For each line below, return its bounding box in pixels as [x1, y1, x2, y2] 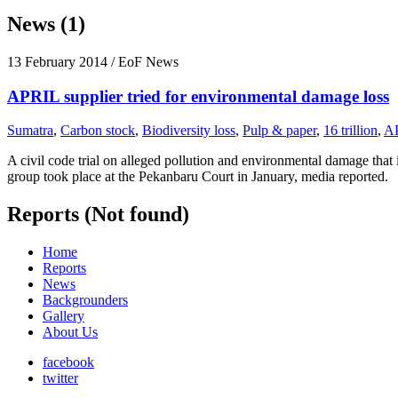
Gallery [43, 308, 84, 324]
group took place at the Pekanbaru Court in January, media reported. [7, 169, 388, 185]
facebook [43, 354, 94, 370]
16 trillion [323, 123, 378, 139]
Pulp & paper [243, 123, 316, 139]
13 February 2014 [7, 53, 107, 69]
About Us [43, 324, 98, 340]
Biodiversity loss [142, 123, 235, 139]
